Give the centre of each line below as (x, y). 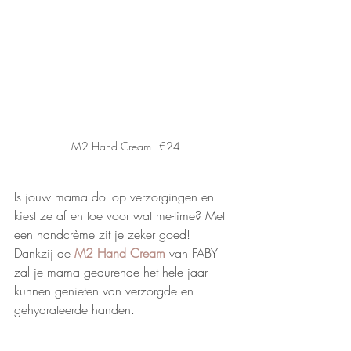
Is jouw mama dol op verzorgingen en (116, 196)
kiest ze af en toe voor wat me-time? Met (121, 215)
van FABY (194, 253)
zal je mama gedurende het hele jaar (113, 271)
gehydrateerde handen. (76, 309)
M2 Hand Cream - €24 (125, 146)
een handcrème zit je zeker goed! (104, 234)
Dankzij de (44, 253)
